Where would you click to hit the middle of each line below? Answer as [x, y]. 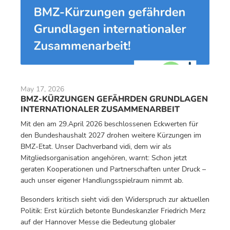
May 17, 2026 [42, 89]
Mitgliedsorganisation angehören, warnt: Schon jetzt [104, 158]
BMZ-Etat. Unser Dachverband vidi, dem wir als [96, 147]
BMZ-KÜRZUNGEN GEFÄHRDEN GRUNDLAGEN [114, 99]
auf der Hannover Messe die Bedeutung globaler [98, 222]
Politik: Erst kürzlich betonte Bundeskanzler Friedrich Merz [113, 211]
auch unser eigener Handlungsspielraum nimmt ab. [102, 180]
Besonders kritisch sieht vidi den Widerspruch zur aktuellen [115, 199]
